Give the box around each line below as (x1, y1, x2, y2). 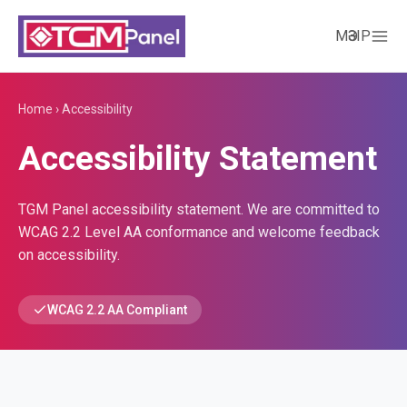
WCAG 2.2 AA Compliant (47, 303, 187, 317)
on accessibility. (18, 246, 120, 263)
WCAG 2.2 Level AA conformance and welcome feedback (18, 223, 380, 241)
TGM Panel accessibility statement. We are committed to (18, 201, 380, 218)
